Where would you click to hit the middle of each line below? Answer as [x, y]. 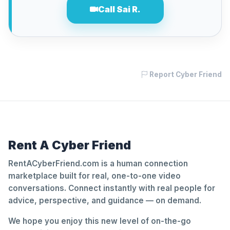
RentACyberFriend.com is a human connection [98, 164]
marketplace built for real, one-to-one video [94, 176]
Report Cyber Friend [185, 74]
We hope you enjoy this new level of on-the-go [100, 221]
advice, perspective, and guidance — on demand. [105, 200]
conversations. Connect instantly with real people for [112, 188]
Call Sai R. [119, 9]
